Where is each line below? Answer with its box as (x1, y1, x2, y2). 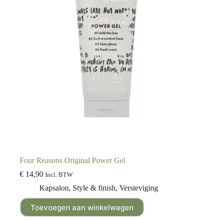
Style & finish (73, 184, 115, 192)
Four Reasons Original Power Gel (20, 156, 125, 165)
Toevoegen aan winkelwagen (30, 202, 134, 212)
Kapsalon (39, 184, 69, 192)
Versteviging (119, 184, 158, 192)
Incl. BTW (45, 171, 73, 179)
